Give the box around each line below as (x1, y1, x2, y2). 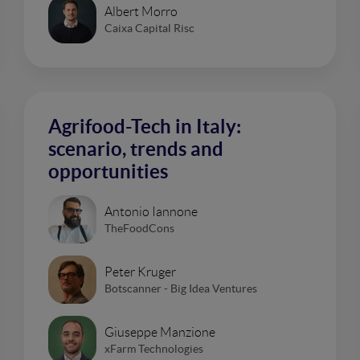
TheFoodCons (104, 221, 174, 235)
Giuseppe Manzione (104, 325, 215, 339)
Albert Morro (104, 4, 178, 18)
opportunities (48, 161, 168, 182)
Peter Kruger (104, 264, 176, 279)
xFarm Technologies (104, 342, 203, 355)
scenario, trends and (48, 138, 223, 160)
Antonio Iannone (104, 204, 198, 219)
